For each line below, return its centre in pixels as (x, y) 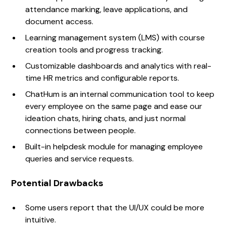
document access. (60, 22)
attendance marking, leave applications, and (107, 10)
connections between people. (82, 131)
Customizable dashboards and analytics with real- (119, 66)
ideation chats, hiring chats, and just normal (106, 119)
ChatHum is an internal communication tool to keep (120, 94)
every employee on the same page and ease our (114, 106)
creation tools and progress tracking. (94, 50)
